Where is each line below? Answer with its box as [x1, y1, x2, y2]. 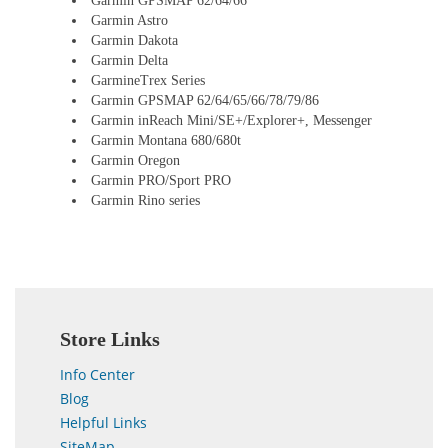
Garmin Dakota [91, 32, 178, 48]
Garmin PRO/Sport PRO [91, 172, 231, 188]
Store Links [60, 327, 160, 350]
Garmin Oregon [91, 152, 180, 168]
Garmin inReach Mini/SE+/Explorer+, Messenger [91, 112, 372, 128]
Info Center [60, 364, 135, 384]
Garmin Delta [91, 52, 168, 68]
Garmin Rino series [91, 192, 200, 208]
